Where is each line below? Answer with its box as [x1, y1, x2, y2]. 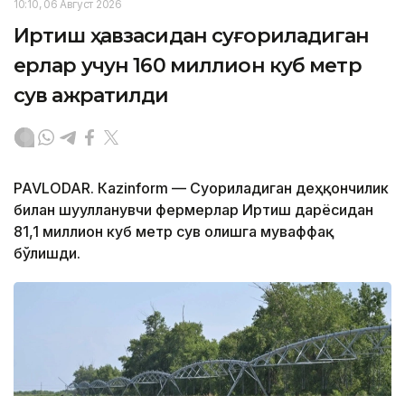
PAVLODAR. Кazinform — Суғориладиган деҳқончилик [14, 178, 389, 197]
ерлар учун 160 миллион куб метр [14, 52, 362, 78]
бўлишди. [14, 243, 80, 262]
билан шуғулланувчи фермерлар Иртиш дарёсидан [14, 200, 373, 219]
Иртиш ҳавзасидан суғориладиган [14, 23, 370, 48]
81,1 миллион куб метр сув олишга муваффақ [14, 221, 334, 240]
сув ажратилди [14, 82, 169, 108]
